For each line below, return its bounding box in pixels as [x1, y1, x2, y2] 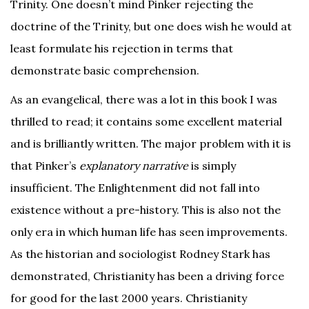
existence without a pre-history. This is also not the [10, 203, 281, 217]
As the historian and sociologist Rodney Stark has [10, 247, 270, 261]
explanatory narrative [79, 159, 188, 172]
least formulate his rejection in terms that [10, 41, 233, 55]
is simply [188, 159, 236, 172]
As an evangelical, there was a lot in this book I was [10, 92, 277, 106]
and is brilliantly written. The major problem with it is [10, 137, 291, 150]
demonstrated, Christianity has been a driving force [10, 269, 284, 283]
